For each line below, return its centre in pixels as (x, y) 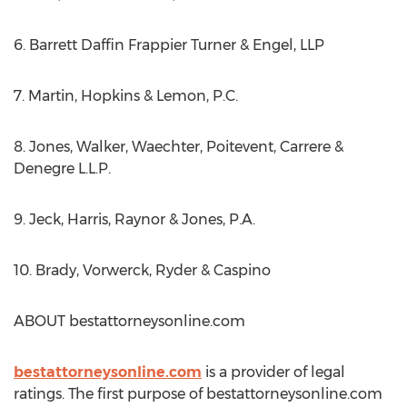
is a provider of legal (273, 372)
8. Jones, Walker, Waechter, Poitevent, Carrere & (179, 147)
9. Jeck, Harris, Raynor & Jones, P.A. (134, 219)
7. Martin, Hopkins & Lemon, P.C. (126, 96)
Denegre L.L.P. (62, 169)
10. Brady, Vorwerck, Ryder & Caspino (142, 270)
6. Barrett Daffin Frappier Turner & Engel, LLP (169, 45)
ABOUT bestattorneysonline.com (129, 321)
